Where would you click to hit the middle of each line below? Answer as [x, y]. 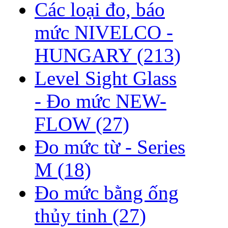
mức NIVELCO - [104, 33]
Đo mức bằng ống [107, 193]
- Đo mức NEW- [101, 101]
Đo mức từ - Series [110, 147]
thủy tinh [74, 216]
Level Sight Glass [106, 78]
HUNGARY [86, 55]
